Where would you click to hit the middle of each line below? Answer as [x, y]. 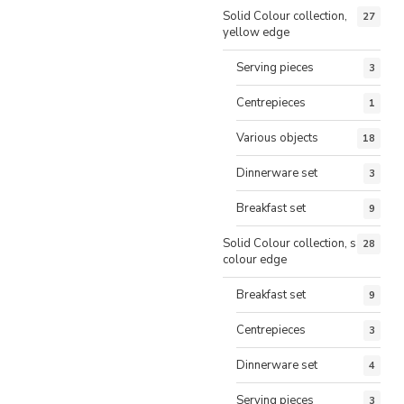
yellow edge [256, 32]
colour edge [255, 259]
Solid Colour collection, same [301, 243]
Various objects [277, 138]
